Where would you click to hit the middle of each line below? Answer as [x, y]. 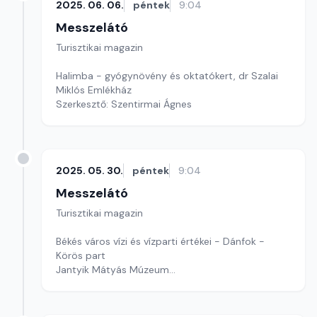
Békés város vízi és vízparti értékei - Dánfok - [160, 241]
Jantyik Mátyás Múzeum [113, 270]
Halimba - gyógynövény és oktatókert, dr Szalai [167, 76]
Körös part [81, 255]
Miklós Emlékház [94, 90]
